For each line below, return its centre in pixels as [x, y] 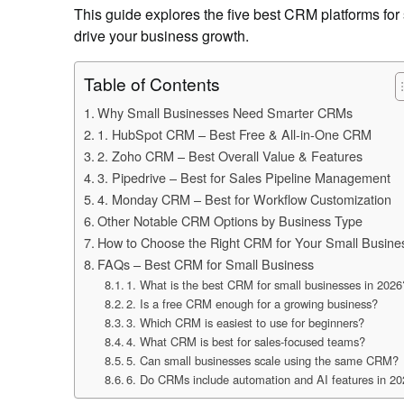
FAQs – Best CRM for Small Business [205, 264]
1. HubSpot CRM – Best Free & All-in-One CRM [234, 134]
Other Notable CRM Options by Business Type [230, 220]
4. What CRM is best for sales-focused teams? [246, 341]
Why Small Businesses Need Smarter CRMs [226, 112]
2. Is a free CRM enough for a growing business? [252, 303]
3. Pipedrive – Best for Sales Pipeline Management [243, 177]
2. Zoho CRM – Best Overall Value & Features [230, 156]
